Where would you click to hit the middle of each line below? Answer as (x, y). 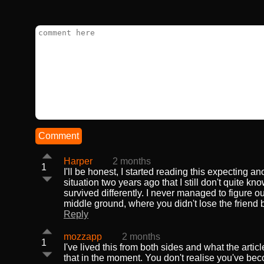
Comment (59, 136)
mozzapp (83, 237)
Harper (78, 161)
